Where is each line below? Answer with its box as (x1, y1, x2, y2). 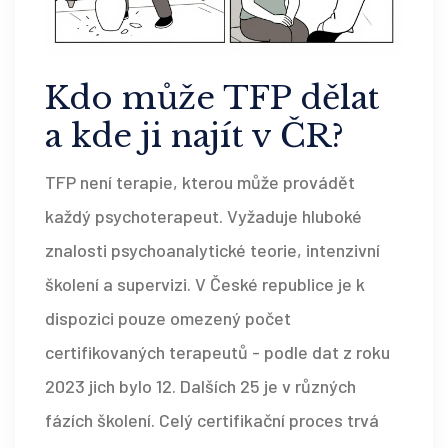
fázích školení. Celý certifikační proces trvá (45, 408, 379, 431)
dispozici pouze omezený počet (45, 306, 291, 329)
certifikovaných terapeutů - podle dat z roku (45, 340, 390, 363)
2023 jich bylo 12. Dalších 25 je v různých (45, 374, 356, 397)
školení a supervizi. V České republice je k (45, 272, 365, 295)
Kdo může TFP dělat (45, 77, 379, 118)
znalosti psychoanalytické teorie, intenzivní (45, 238, 380, 261)
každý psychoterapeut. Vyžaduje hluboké (45, 204, 362, 227)
